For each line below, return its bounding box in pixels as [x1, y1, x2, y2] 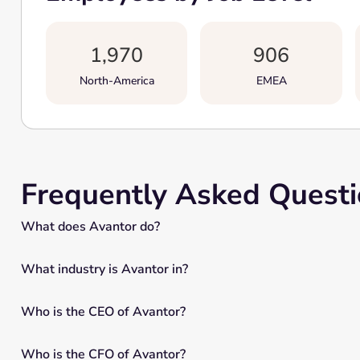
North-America [79, 73, 154, 88]
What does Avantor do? [20, 217, 160, 235]
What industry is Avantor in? [20, 260, 188, 278]
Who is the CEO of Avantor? [20, 302, 186, 321]
